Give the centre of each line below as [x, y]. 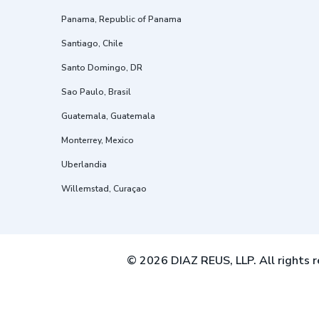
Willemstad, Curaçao [104, 189]
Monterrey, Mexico [98, 141]
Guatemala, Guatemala [108, 116]
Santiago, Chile [92, 44]
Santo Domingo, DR [102, 68]
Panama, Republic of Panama [121, 20]
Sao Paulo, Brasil [96, 92]
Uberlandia [84, 165]
